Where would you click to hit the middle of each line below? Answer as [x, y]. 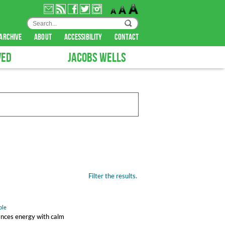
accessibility [84, 37]
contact [127, 37]
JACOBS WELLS [97, 58]
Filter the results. [113, 176]
